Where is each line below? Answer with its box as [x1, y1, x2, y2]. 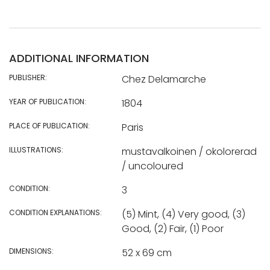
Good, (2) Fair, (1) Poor [121, 221, 224, 236]
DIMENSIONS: [9, 245, 54, 256]
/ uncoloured [121, 159, 183, 173]
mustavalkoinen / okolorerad [121, 144, 257, 159]
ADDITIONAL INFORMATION [9, 50, 149, 66]
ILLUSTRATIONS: [9, 144, 63, 155]
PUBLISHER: [9, 72, 47, 83]
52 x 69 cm [121, 245, 172, 260]
